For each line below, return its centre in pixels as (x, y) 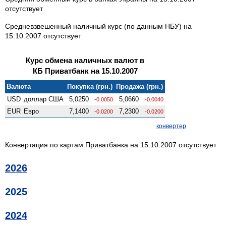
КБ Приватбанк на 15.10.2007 (85, 71)
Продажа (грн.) (140, 86)
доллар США (44, 99)
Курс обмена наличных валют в (85, 60)
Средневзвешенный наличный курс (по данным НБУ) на (98, 26)
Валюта (19, 86)
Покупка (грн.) (90, 86)
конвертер (171, 126)
